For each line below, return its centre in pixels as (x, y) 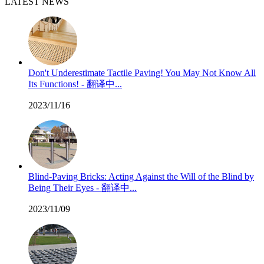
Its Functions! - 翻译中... (75, 84)
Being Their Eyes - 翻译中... (82, 188)
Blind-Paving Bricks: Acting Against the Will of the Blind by (141, 176)
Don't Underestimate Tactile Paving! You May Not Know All (142, 73)
